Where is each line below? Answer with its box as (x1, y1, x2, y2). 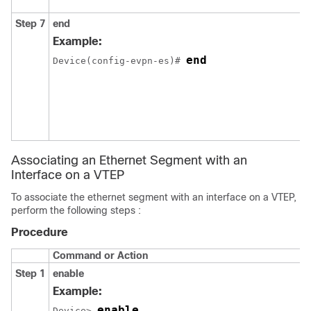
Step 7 (15, 17, 45, 29)
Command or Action (53, 249, 148, 261)
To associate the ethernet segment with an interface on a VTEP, (11, 191, 296, 203)
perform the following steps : (11, 204, 141, 216)
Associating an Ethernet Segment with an (11, 153, 247, 167)
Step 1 (15, 267, 45, 279)
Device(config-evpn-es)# (53, 55, 186, 66)
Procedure (11, 226, 68, 238)
